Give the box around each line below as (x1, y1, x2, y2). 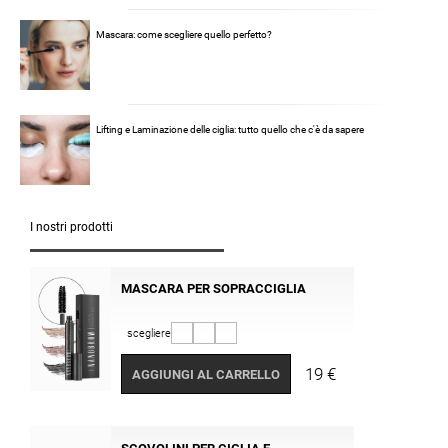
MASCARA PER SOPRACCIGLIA (121, 280, 307, 296)
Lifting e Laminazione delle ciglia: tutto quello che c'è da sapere (96, 124, 364, 136)
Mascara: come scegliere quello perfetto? (96, 29, 272, 41)
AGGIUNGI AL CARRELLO (132, 366, 281, 382)
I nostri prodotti (30, 220, 113, 235)
